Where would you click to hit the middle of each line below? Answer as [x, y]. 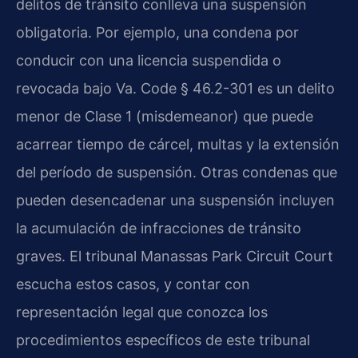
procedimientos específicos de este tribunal [163, 340]
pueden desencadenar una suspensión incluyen [175, 200]
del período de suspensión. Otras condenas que [177, 172]
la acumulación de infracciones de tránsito [159, 228]
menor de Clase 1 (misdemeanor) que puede [165, 116]
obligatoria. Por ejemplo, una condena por [157, 32]
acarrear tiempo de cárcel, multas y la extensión [178, 144]
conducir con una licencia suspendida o [149, 60]
